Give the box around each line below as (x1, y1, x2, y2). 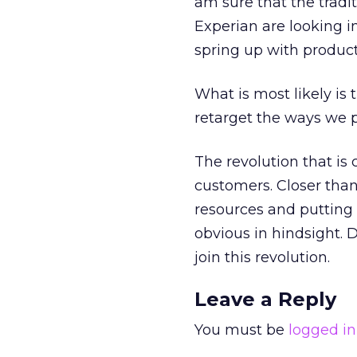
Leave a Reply (194, 288, 336, 311)
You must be (194, 321, 288, 339)
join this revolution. (194, 249, 330, 266)
